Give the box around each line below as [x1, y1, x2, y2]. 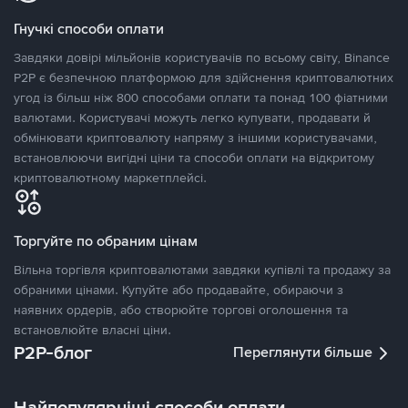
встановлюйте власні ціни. [14, 321, 171, 338]
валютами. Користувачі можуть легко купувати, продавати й [14, 109, 371, 126]
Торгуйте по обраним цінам [14, 231, 198, 250]
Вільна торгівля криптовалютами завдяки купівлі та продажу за [14, 261, 391, 278]
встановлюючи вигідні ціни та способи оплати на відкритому [14, 149, 374, 166]
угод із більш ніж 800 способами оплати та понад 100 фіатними [14, 89, 388, 106]
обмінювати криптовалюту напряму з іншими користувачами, [14, 129, 377, 146]
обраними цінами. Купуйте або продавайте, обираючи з [14, 281, 343, 298]
